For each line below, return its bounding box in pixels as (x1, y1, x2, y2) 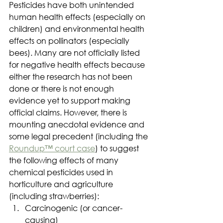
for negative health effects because (9, 59, 147, 70)
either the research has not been (9, 71, 134, 82)
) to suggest (95, 142, 141, 153)
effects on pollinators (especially (9, 35, 131, 46)
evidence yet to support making (9, 95, 132, 106)
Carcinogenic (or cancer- (25, 202, 122, 213)
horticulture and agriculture (9, 178, 115, 189)
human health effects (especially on (9, 11, 147, 22)
